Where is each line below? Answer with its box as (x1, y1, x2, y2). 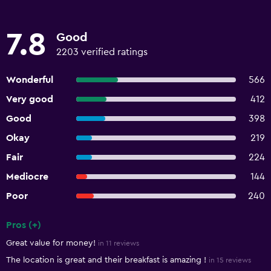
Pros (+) (6, 220, 41, 230)
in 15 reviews (209, 256, 251, 264)
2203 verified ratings (56, 47, 148, 57)
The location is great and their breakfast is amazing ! (6, 256, 206, 264)
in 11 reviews (98, 240, 139, 247)
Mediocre (6, 172, 48, 181)
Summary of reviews (5, 229, 110, 241)
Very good (6, 94, 53, 104)
